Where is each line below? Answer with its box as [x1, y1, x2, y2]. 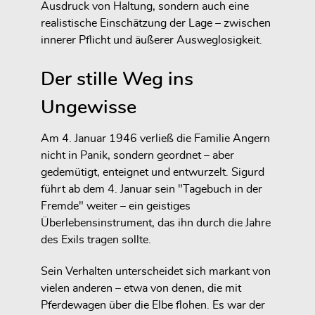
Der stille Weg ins [41, 70, 193, 89]
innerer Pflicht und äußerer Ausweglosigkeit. [41, 34, 262, 46]
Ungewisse [41, 98, 136, 117]
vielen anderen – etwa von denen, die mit [41, 283, 241, 295]
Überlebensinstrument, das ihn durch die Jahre [41, 217, 271, 229]
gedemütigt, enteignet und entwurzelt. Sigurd [41, 167, 264, 179]
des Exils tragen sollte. [41, 234, 151, 246]
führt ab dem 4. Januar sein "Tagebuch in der [41, 184, 262, 195]
